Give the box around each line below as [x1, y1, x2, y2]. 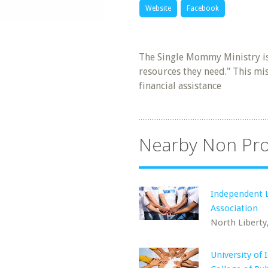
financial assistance [139, 80, 221, 92]
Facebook [187, 4, 219, 13]
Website [145, 4, 171, 13]
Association [211, 203, 258, 214]
